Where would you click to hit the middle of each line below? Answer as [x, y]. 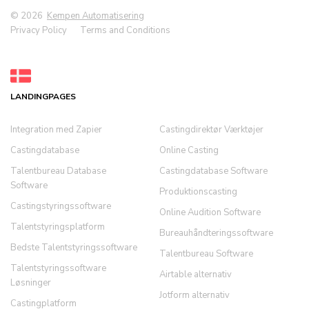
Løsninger [31, 283]
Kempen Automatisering [96, 16]
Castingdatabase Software [213, 171]
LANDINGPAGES [43, 97]
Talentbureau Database [58, 171]
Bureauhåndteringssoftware [216, 233]
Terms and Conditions [125, 30]
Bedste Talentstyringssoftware [74, 248]
